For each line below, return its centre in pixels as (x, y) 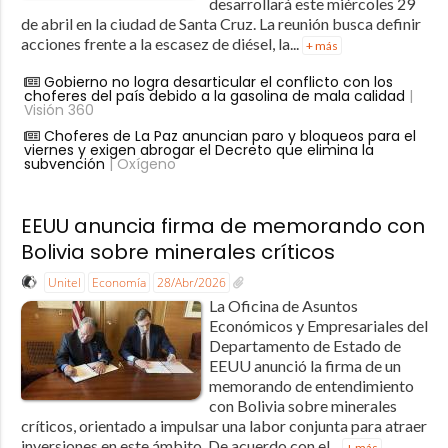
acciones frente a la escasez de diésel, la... (161, 43)
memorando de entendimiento (311, 386)
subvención (64, 163)
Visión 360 (58, 109)
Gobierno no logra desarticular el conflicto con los (218, 81)
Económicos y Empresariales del (318, 326)
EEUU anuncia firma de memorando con (222, 225)
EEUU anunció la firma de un (304, 366)
